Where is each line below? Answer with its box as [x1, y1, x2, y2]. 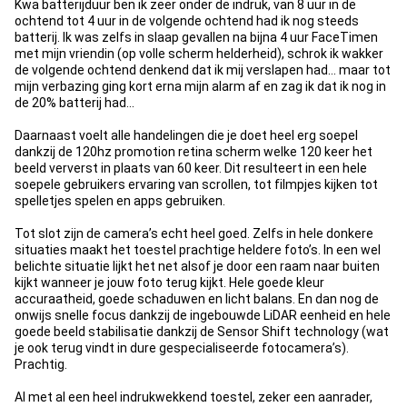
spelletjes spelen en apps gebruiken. [15, 194, 225, 208]
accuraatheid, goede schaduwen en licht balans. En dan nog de [15, 292, 379, 306]
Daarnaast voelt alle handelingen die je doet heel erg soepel [15, 128, 358, 143]
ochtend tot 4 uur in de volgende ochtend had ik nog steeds [15, 14, 359, 28]
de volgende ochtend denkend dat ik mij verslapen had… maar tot [15, 63, 391, 77]
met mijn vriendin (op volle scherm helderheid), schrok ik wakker [15, 46, 383, 61]
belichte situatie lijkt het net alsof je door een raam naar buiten [15, 259, 380, 273]
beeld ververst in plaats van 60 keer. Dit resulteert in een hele [15, 161, 367, 175]
